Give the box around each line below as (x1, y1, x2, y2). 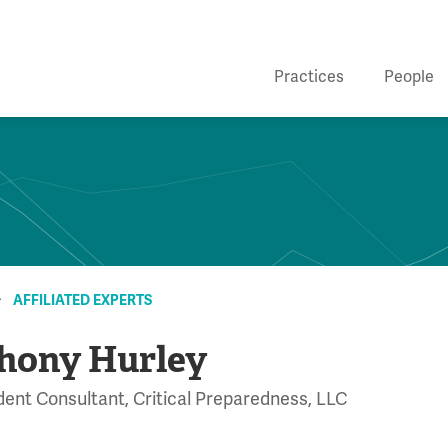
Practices (274, 66, 345, 87)
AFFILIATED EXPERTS (13, 292, 153, 310)
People (384, 66, 435, 87)
